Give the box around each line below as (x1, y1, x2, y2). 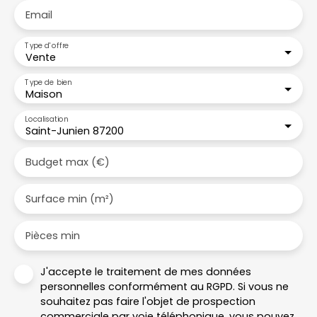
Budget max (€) (25, 154, 110, 169)
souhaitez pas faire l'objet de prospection (40, 294, 255, 309)
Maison (25, 86, 62, 101)
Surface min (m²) (25, 191, 114, 206)
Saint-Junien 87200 (25, 123, 124, 138)
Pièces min (25, 228, 80, 243)
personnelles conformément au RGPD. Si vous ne (40, 279, 289, 294)
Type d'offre (25, 40, 69, 50)
